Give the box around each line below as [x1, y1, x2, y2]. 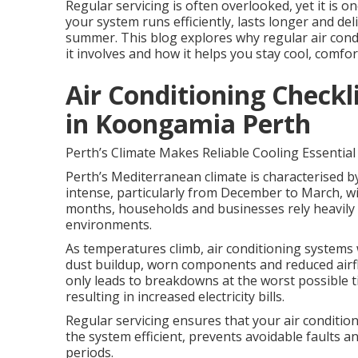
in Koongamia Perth [66, 106, 311, 141]
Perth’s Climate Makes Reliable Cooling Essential [66, 144, 356, 161]
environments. [66, 216, 152, 233]
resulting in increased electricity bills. [66, 288, 284, 305]
